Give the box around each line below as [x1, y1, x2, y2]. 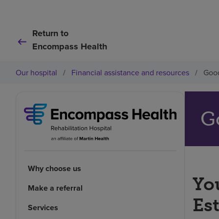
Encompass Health [32, 40, 107, 53]
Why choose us [28, 163, 81, 175]
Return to [32, 27, 68, 40]
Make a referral [28, 182, 83, 194]
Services [28, 202, 58, 214]
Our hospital [16, 67, 57, 78]
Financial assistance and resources [71, 67, 189, 78]
